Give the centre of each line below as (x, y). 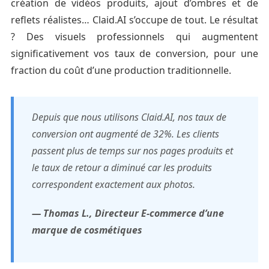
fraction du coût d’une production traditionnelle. (121, 70)
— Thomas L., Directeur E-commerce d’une (128, 213)
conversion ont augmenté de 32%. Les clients (125, 134)
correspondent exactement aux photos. (113, 184)
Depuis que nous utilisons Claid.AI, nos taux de (129, 117)
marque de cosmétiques (87, 230)
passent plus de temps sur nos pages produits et (132, 150)
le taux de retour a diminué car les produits (122, 167)
